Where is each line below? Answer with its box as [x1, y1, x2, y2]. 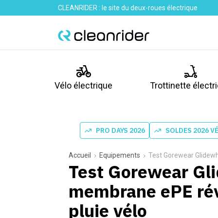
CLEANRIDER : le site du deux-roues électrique [58, 4, 198, 12]
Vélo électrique [54, 80, 112, 91]
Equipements [99, 151, 140, 159]
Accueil [69, 151, 91, 159]
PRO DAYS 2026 [96, 126, 145, 135]
